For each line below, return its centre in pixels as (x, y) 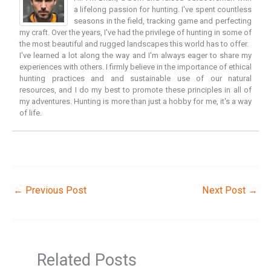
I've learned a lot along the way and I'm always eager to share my (135, 55)
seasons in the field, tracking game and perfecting (163, 21)
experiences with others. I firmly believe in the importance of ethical (135, 67)
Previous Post (55, 191)
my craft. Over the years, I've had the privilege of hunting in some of (135, 32)
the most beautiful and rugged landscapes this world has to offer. (134, 44)
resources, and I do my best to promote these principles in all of (135, 90)
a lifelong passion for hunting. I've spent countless (163, 9)
